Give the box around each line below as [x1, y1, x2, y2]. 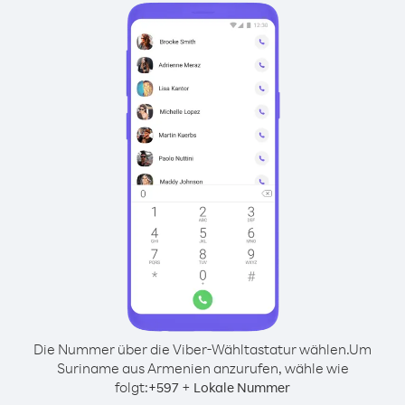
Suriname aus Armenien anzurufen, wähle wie [56, 359, 349, 377]
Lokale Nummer [193, 379, 290, 396]
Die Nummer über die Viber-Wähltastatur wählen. [33, 340, 349, 358]
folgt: [115, 378, 148, 396]
